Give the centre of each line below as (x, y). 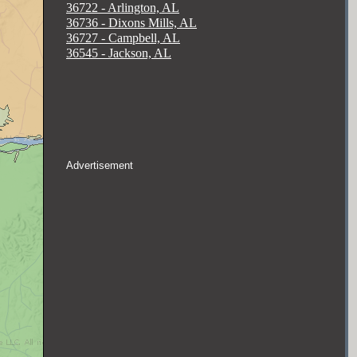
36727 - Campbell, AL (123, 38)
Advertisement (100, 165)
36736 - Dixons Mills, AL (131, 23)
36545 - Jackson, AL (119, 53)
